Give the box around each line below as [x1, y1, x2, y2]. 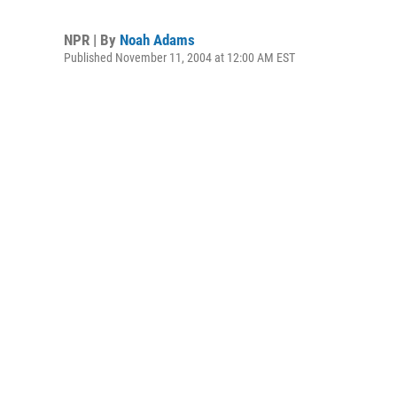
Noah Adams [120, 31, 195, 49]
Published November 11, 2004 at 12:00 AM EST [64, 51, 295, 65]
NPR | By [64, 31, 120, 49]
